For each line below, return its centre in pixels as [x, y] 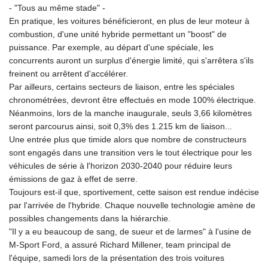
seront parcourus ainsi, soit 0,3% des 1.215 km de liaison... [121, 127]
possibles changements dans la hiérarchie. [90, 219]
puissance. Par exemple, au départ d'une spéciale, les [111, 48]
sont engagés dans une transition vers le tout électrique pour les [130, 153]
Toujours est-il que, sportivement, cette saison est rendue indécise [134, 192]
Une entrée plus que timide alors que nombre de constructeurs [128, 140]
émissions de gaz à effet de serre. [73, 179]
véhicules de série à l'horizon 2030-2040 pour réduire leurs [121, 166]
